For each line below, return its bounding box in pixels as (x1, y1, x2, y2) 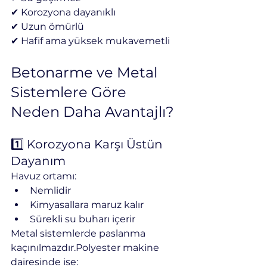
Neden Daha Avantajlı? (11, 103, 174, 120)
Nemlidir (30, 184, 71, 196)
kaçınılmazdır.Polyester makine (11, 241, 162, 253)
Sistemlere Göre (11, 83, 130, 101)
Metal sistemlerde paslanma (11, 227, 148, 239)
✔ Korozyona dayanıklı (11, 6, 116, 18)
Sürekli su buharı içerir (30, 213, 135, 225)
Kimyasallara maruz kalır (30, 198, 144, 210)
